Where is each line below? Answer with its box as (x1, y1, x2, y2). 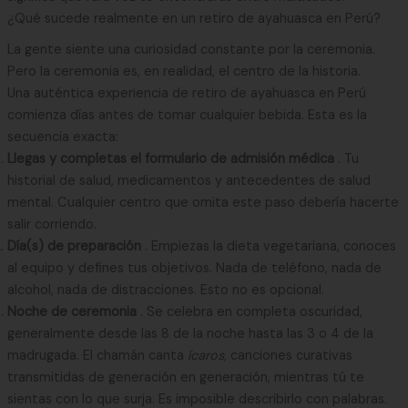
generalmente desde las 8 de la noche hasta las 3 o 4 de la (6, 324, 373, 342)
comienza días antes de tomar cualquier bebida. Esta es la (6, 106, 367, 124)
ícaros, (187, 346, 230, 364)
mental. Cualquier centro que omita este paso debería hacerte (6, 193, 399, 211)
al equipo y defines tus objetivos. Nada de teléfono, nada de (6, 259, 382, 277)
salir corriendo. (6, 215, 97, 233)
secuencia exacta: (6, 127, 118, 146)
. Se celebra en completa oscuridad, (139, 302, 362, 321)
